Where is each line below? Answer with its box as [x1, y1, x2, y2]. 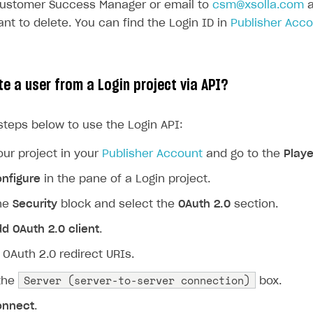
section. [231, 199, 278, 210]
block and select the [57, 199, 178, 210]
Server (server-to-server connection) [24, 272, 250, 288]
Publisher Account [102, 149, 203, 159]
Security [13, 199, 57, 210]
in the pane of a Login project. [41, 174, 210, 184]
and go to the [203, 149, 284, 159]
